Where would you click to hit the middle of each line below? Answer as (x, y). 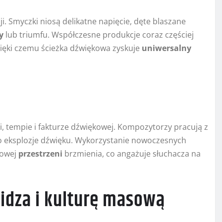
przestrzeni (40, 154)
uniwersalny (166, 48)
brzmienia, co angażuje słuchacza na (132, 154)
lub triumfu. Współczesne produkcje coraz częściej (99, 35)
